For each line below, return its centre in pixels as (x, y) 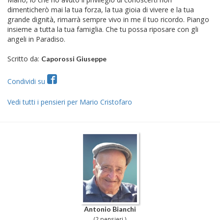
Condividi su (27, 81)
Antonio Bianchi (110, 209)
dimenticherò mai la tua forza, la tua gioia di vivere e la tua (101, 10)
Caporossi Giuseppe (74, 59)
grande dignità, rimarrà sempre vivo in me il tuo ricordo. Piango (108, 19)
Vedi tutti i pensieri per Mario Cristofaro (70, 102)
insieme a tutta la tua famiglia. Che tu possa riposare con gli (103, 29)
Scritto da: (24, 59)
